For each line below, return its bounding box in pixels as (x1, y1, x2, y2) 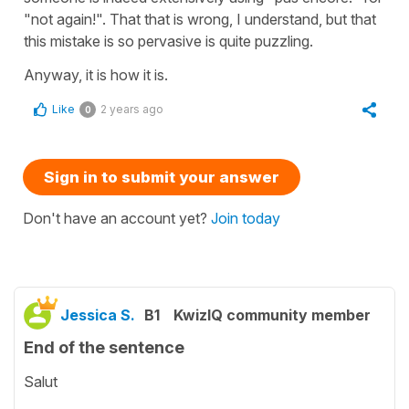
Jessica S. (60, 306, 135, 325)
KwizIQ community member (173, 306, 371, 325)
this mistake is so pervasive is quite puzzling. (24, 32, 313, 51)
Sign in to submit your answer (44, 168, 279, 187)
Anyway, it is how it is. (24, 66, 168, 85)
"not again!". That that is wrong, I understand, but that (24, 10, 376, 29)
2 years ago (100, 102, 163, 117)
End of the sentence (24, 338, 184, 358)
